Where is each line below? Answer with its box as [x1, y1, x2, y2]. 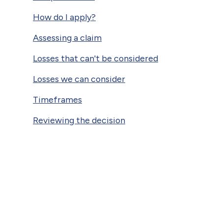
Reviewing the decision [33, 114, 125, 125]
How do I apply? [33, 11, 96, 22]
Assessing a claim [33, 32, 102, 43]
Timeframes [33, 94, 82, 105]
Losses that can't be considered [33, 53, 158, 63]
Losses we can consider [33, 73, 125, 84]
